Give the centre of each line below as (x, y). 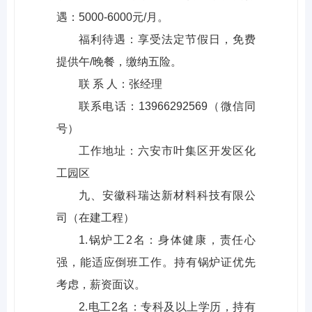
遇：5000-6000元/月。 (112, 17)
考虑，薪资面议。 (101, 285)
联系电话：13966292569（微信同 (167, 107)
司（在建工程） (95, 218)
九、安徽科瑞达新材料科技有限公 (167, 196)
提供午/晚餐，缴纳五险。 (119, 62)
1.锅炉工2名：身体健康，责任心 (167, 240)
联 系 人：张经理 (120, 84)
